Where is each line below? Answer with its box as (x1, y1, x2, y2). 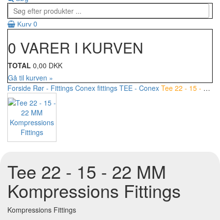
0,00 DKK (33, 60, 62, 71)
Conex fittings (75, 83, 117, 93)
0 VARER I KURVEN (8, 37, 143, 58)
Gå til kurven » (8, 73, 53, 83)
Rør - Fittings (33, 83, 73, 93)
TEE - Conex (119, 83, 159, 93)
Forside (7, 83, 31, 93)
